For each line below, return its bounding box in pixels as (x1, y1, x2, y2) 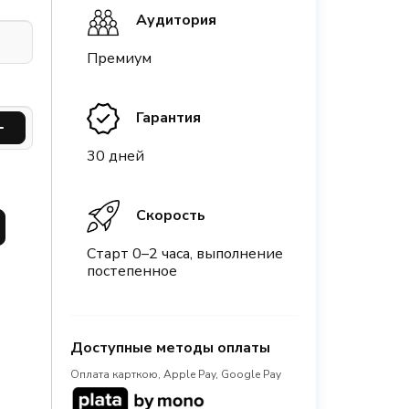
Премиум (86, 48, 152, 68)
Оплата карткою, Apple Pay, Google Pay (69, 367, 281, 382)
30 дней (86, 146, 144, 166)
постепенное (86, 261, 177, 281)
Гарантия (135, 107, 201, 128)
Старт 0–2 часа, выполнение (86, 244, 283, 264)
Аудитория (135, 9, 216, 30)
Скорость (135, 204, 205, 225)
